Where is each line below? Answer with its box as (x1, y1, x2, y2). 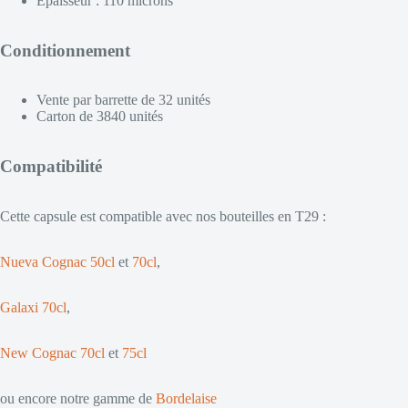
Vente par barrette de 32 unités (36, 92, 210, 108)
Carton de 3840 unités (36, 108, 163, 125)
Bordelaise (156, 390, 217, 406)
